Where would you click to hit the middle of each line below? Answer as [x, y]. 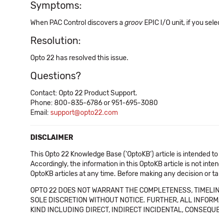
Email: [40, 113]
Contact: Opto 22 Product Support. [84, 93]
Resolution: [55, 41]
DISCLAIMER [52, 138]
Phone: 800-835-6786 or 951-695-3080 [94, 103]
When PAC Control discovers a [77, 23]
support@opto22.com [84, 113]
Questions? [56, 76]
